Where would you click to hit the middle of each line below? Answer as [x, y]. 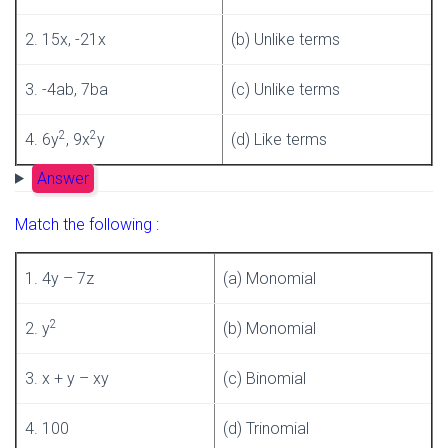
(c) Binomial [264, 378]
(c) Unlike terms [285, 89]
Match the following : [87, 224]
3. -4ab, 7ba [66, 89]
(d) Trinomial [266, 428]
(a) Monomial [269, 278]
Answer [62, 178]
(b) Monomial [269, 328]
